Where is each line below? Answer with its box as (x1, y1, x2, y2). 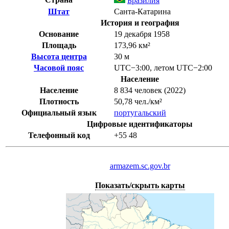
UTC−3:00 (114, 63, 150, 73)
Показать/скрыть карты (95, 181, 185, 190)
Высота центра (31, 52, 87, 61)
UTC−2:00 (176, 63, 212, 73)
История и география (100, 18, 179, 28)
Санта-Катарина (114, 7, 171, 16)
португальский (114, 108, 166, 118)
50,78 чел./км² (114, 97, 162, 106)
